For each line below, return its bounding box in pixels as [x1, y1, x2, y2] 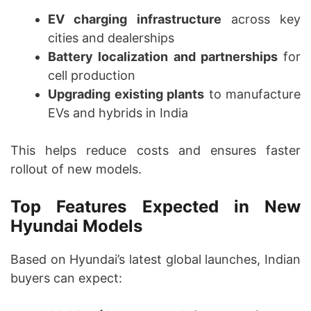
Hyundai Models [10, 216, 142, 237]
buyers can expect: [10, 271, 122, 286]
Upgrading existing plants [48, 87, 204, 102]
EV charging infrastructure [48, 12, 221, 27]
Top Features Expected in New [10, 196, 301, 217]
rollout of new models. [10, 162, 142, 177]
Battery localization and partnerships [48, 49, 278, 65]
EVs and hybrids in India [48, 106, 188, 121]
